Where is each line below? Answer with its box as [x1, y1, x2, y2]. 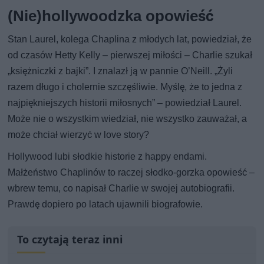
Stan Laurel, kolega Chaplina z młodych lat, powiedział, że [8, 33, 252, 45]
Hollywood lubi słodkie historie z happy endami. [8, 150, 207, 162]
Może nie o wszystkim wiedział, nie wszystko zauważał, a [8, 113, 247, 124]
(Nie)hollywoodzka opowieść [8, 6, 214, 25]
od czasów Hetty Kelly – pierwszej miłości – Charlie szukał [8, 49, 253, 61]
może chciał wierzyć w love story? [8, 128, 150, 140]
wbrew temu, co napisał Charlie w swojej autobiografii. [8, 182, 235, 194]
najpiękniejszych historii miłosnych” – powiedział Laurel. [8, 97, 242, 108]
